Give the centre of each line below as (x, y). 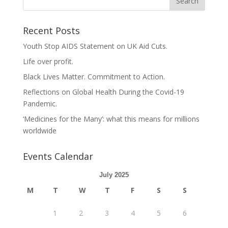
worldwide (39, 131)
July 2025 (114, 175)
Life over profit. (48, 61)
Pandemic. (40, 104)
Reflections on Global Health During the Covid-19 (103, 92)
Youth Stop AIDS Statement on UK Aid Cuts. (95, 46)
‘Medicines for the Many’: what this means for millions (111, 119)
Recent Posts (51, 31)
